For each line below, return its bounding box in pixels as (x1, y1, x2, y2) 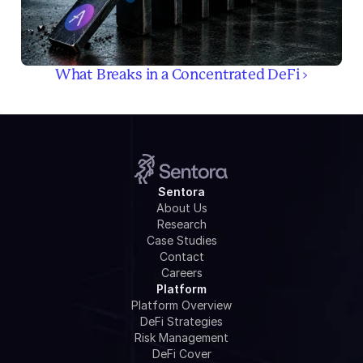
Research (156, 217, 207, 232)
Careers (160, 266, 203, 280)
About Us (156, 201, 207, 216)
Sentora (158, 185, 205, 199)
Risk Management (135, 331, 228, 345)
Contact (159, 250, 204, 264)
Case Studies (146, 233, 217, 248)
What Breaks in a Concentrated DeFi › (54, 68, 309, 83)
